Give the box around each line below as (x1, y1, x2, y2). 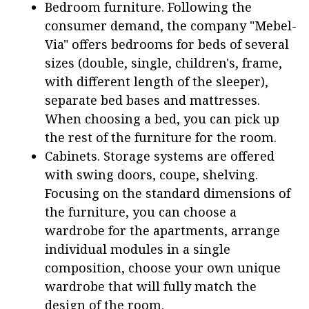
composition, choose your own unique (45, 259, 281, 276)
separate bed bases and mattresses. (45, 91, 260, 108)
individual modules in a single (45, 240, 230, 257)
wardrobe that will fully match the (45, 277, 257, 295)
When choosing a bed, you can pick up (45, 110, 279, 127)
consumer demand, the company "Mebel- (45, 17, 297, 34)
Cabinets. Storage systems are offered (45, 147, 275, 164)
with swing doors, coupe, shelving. (45, 166, 258, 183)
